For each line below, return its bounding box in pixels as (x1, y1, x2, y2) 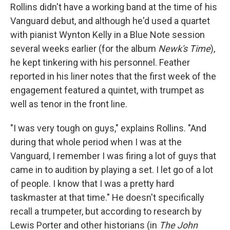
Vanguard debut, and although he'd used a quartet (10, 15, 210, 26)
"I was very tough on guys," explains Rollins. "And (10, 122, 206, 133)
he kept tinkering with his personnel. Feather (10, 56, 190, 68)
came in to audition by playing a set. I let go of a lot (10, 164, 213, 175)
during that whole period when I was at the (10, 136, 182, 147)
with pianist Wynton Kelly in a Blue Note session (10, 29, 205, 40)
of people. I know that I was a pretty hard (10, 178, 174, 189)
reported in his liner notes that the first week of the (10, 70, 216, 82)
